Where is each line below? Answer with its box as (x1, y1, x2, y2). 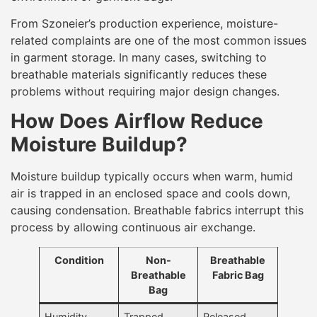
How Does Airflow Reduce (11, 109, 263, 134)
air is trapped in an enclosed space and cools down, (11, 186, 290, 201)
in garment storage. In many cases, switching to (11, 50, 267, 64)
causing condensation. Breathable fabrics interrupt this (11, 203, 304, 218)
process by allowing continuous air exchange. (11, 220, 255, 235)
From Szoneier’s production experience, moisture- (11, 16, 278, 30)
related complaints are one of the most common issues (11, 33, 306, 47)
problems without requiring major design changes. (11, 83, 279, 98)
